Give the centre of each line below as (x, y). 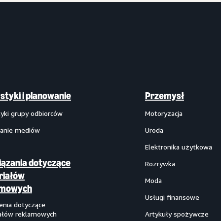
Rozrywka (160, 164)
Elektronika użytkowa (179, 147)
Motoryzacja (164, 113)
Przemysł (165, 96)
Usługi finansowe (172, 197)
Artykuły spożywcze (177, 214)
